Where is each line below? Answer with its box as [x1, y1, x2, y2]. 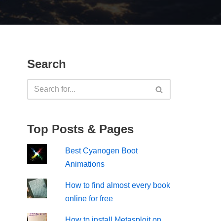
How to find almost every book [65, 181, 171, 189]
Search [27, 57, 66, 71]
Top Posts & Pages [27, 122, 134, 136]
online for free [65, 194, 113, 203]
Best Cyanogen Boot [65, 147, 138, 155]
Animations [65, 160, 105, 168]
